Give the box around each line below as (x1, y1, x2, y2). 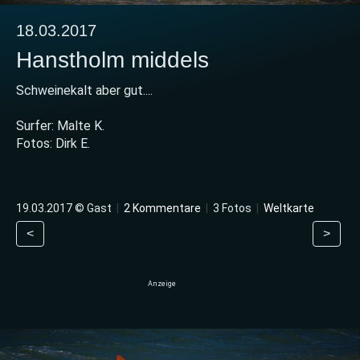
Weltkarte (264, 202, 314, 215)
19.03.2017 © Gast (16, 202, 114, 215)
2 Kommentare (124, 202, 201, 215)
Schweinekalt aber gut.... (16, 83, 153, 99)
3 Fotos (211, 202, 254, 215)
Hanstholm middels (16, 47, 209, 73)
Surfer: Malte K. (16, 118, 104, 134)
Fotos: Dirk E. (16, 136, 90, 152)
